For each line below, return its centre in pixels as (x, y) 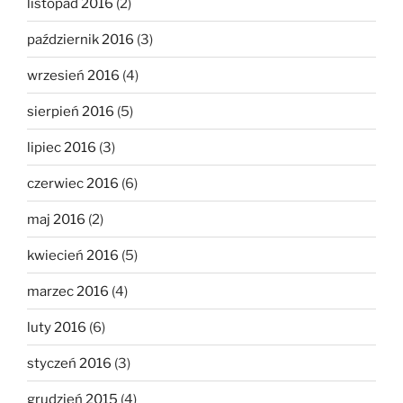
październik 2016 (81, 39)
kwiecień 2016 (73, 255)
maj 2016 (56, 219)
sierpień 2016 (71, 111)
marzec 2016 (68, 291)
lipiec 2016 (62, 147)
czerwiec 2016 (73, 183)
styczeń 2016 (69, 363)
